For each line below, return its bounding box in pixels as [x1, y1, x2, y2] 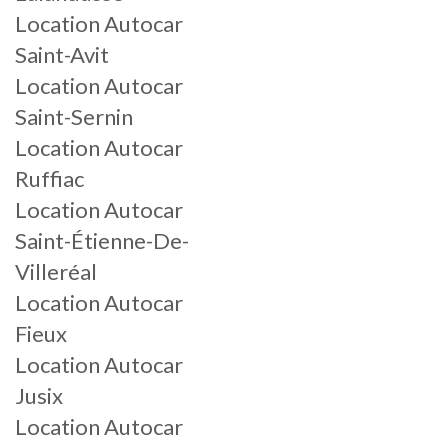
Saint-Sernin [15, 103, 133, 130]
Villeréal [15, 258, 97, 285]
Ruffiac [15, 165, 84, 192]
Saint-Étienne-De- [15, 227, 189, 254]
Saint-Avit [15, 41, 109, 68]
